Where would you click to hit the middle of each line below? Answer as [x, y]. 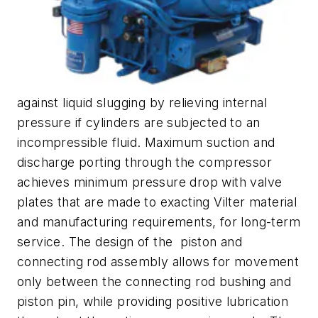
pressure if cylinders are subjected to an [139, 122]
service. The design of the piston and [130, 241]
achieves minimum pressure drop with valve [150, 182]
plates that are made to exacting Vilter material [157, 202]
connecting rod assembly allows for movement [158, 261]
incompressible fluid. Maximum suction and [146, 142]
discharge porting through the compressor [144, 162]
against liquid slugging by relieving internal [142, 102]
